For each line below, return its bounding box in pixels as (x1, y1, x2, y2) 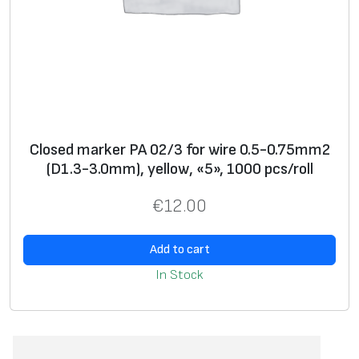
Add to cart (149, 242, 210, 258)
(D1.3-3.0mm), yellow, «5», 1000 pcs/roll (46, 159, 313, 179)
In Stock (155, 267, 204, 284)
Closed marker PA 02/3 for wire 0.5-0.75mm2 (29, 139, 330, 159)
